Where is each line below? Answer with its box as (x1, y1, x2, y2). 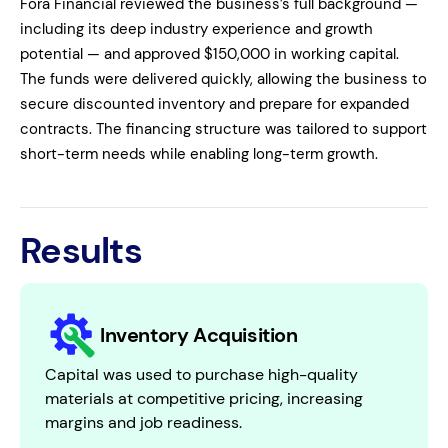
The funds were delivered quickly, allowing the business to (20, 68, 427, 89)
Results (20, 226, 142, 274)
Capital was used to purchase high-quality (45, 363, 358, 385)
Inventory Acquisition (100, 322, 298, 349)
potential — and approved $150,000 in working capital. (20, 43, 399, 64)
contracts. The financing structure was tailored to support (20, 118, 427, 139)
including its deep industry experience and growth (20, 18, 373, 39)
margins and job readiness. (45, 411, 242, 433)
